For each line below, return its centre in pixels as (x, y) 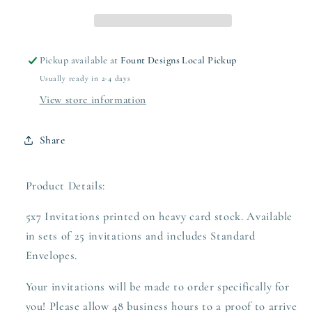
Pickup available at (80, 61)
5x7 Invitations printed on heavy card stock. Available (159, 217)
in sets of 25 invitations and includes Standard (140, 236)
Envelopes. (52, 256)
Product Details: (65, 186)
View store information (93, 99)
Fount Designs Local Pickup (179, 61)
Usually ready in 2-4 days (85, 78)
